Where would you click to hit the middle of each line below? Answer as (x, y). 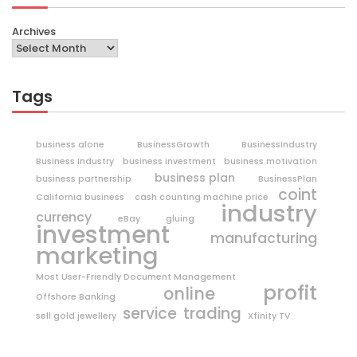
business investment (169, 162)
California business (80, 198)
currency (64, 218)
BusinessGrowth (173, 145)
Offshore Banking (76, 297)
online (189, 294)
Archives (34, 32)
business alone (70, 145)
